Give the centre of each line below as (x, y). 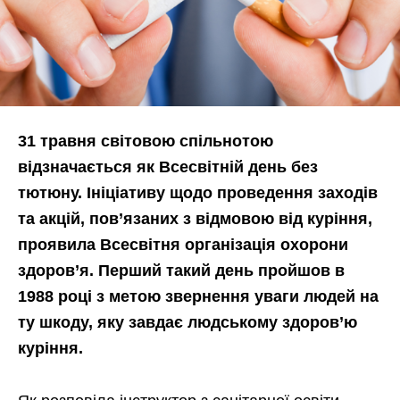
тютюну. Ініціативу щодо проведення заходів (198, 192)
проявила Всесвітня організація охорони (183, 244)
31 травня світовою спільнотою (146, 141)
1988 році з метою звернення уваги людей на (198, 296)
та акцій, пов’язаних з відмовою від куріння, (195, 218)
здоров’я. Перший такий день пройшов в (181, 270)
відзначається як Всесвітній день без (168, 167)
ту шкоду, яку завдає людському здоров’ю (187, 322)
